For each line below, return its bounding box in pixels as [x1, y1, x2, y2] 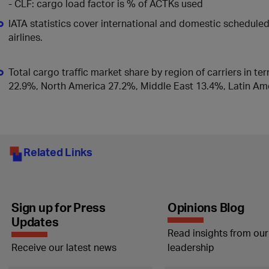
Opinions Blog [167, 199, 244, 215]
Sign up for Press [11, 199, 106, 215]
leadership [167, 241, 214, 253]
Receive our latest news [11, 241, 116, 253]
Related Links [23, 145, 92, 159]
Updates [11, 214, 59, 229]
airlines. [8, 31, 43, 43]
